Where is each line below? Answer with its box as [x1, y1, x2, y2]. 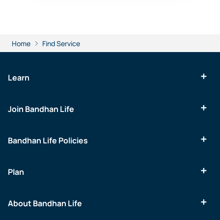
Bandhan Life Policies [8, 135, 88, 146]
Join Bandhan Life [8, 104, 74, 114]
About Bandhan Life [8, 198, 82, 209]
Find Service [42, 38, 80, 48]
